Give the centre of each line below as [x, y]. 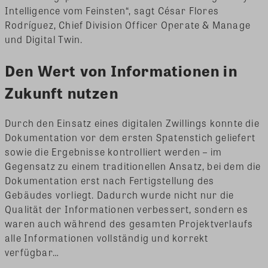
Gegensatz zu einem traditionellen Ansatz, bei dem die [133, 166]
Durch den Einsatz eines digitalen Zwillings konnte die [132, 123]
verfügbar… [32, 252]
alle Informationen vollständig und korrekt [107, 237]
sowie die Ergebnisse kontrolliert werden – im [114, 151]
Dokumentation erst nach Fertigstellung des [110, 180]
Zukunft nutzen [63, 93]
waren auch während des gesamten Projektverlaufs [129, 223]
